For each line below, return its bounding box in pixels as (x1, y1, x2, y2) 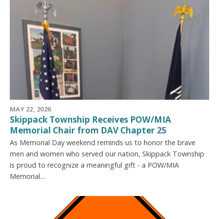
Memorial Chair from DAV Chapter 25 (10, 124, 167, 136)
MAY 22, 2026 (10, 105, 51, 114)
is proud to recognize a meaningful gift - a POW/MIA (10, 160, 179, 170)
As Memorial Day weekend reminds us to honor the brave (10, 138, 196, 148)
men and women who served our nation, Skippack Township (10, 149, 204, 159)
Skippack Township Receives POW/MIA (10, 113, 171, 125)
